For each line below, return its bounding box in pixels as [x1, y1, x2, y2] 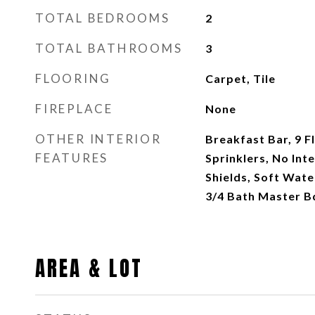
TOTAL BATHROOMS [35, 41, 183, 56]
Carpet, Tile [205, 72, 276, 85]
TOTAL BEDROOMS [35, 11, 170, 25]
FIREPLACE [35, 101, 113, 116]
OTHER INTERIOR [35, 131, 162, 146]
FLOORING [35, 71, 111, 86]
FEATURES [35, 150, 108, 165]
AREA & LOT [35, 253, 143, 284]
